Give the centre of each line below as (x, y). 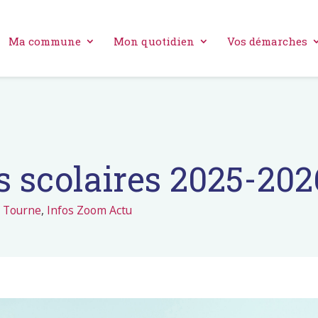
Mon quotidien (154, 41)
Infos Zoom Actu (89, 210)
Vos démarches (267, 41)
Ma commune (45, 41)
